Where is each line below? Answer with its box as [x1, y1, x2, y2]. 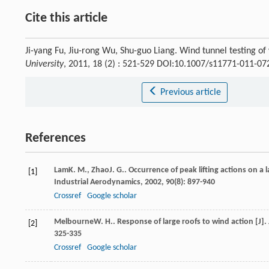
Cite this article [25, 11, 107, 26]
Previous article [160, 88, 221, 98]
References [25, 131, 86, 146]
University [25, 59, 64, 70]
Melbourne [54, 217, 94, 227]
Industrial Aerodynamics [54, 178, 141, 187]
